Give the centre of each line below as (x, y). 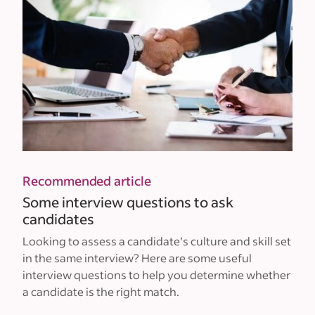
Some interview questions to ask (128, 202)
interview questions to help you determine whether (156, 275)
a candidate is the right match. (101, 292)
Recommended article (87, 181)
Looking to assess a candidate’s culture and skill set (157, 241)
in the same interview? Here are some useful (137, 258)
